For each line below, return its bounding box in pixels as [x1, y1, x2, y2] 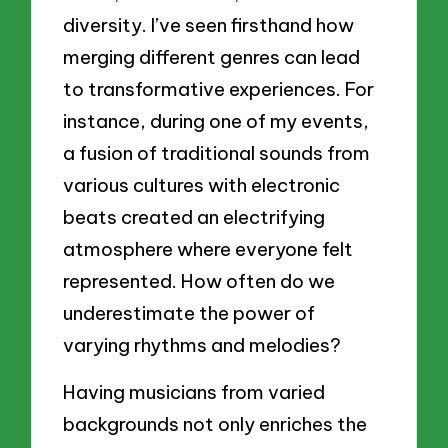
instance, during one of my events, [63, 108, 370, 133]
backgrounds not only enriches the [63, 412, 368, 437]
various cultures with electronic [63, 172, 341, 197]
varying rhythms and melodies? [63, 332, 342, 357]
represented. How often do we [63, 268, 336, 293]
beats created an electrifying [63, 204, 326, 229]
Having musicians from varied [63, 380, 326, 405]
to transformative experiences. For [63, 76, 375, 101]
